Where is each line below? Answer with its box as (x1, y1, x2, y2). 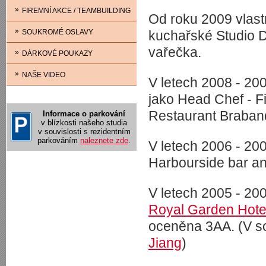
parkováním (37, 136, 80, 145)
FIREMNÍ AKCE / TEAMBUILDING (22, 7, 131, 15)
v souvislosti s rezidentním (37, 127, 131, 136)
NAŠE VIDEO (22, 71, 65, 79)
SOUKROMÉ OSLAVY (22, 28, 93, 36)
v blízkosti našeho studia (41, 118, 127, 127)
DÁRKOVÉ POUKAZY (22, 49, 93, 58)
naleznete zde (80, 136, 128, 145)
